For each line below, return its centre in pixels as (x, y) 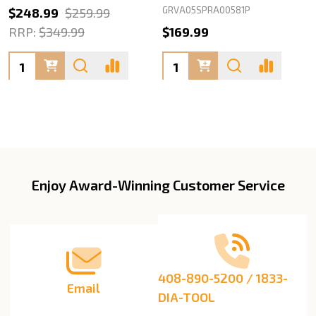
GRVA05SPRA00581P (206, 10)
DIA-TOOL (187, 297)
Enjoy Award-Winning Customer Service (158, 185)
